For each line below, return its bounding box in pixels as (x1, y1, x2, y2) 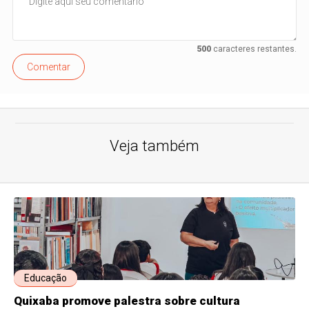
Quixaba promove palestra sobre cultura (14, 293, 241, 308)
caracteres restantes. (210, 43, 297, 54)
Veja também (110, 137, 199, 154)
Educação (24, 272, 68, 283)
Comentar (27, 61, 71, 72)
